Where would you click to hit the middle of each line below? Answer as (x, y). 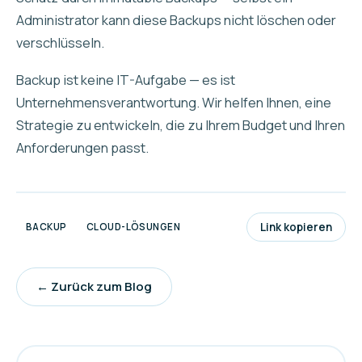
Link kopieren (296, 227)
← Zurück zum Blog (94, 286)
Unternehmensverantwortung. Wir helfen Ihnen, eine (174, 102)
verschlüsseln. (60, 42)
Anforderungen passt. (82, 147)
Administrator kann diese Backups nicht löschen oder (176, 20)
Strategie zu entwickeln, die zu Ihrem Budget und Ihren (181, 125)
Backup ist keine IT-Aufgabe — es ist (126, 80)
